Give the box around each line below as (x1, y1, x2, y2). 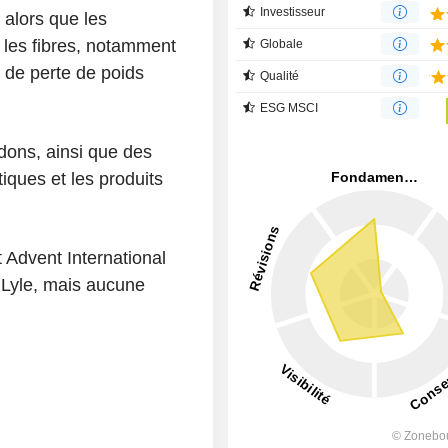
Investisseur (260, 4, 326, 19)
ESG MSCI (260, 100, 319, 115)
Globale (260, 36, 304, 51)
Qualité (260, 68, 300, 83)
